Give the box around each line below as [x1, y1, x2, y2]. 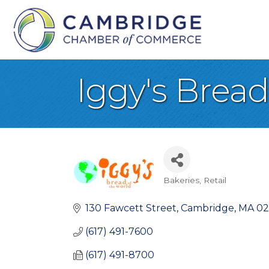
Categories [163, 181, 238, 199]
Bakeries [163, 175, 199, 186]
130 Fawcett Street [85, 202, 177, 214]
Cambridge [181, 202, 234, 214]
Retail [204, 175, 226, 186]
